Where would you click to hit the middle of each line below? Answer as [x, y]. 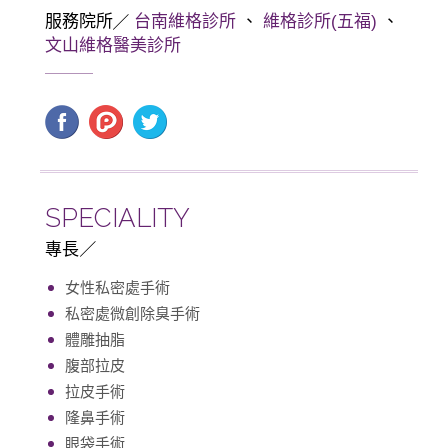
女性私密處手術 [117, 288]
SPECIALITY [117, 218]
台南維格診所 [185, 22]
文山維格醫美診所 [113, 46]
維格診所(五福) [320, 22]
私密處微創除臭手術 [132, 314]
